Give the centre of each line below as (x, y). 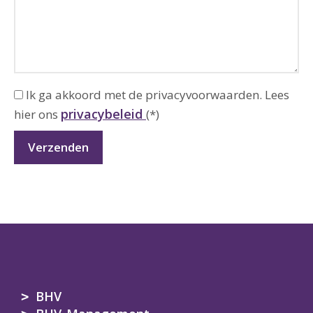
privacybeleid (103, 114)
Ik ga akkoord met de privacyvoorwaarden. (144, 95)
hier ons (37, 114)
